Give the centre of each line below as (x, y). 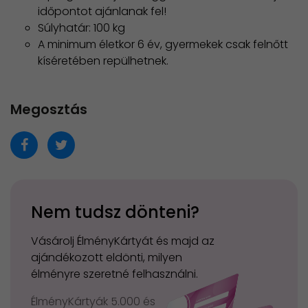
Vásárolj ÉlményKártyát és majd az (123, 241)
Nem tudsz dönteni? (115, 212)
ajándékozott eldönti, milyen (107, 257)
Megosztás (49, 109)
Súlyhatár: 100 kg (81, 27)
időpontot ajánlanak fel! (102, 11)
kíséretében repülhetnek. (103, 60)
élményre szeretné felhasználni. (114, 274)
